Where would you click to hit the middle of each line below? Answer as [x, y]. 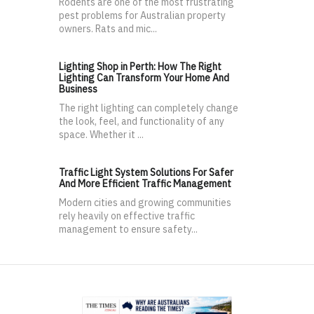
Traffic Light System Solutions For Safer [146, 173]
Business [78, 89]
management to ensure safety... [128, 230]
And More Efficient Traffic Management [145, 184]
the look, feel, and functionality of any [142, 122]
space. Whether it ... [101, 135]
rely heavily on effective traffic [127, 216]
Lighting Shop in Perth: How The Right [140, 67]
